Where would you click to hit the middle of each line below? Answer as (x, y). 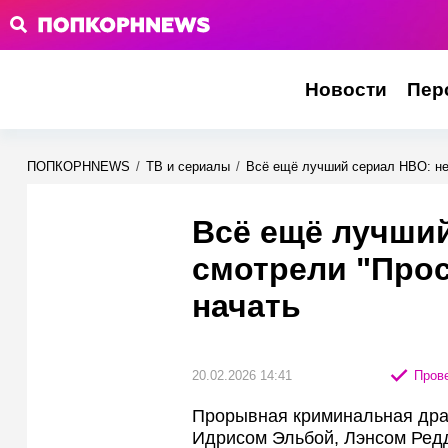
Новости (345, 89)
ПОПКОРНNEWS (78, 166)
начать (246, 306)
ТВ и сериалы (188, 166)
